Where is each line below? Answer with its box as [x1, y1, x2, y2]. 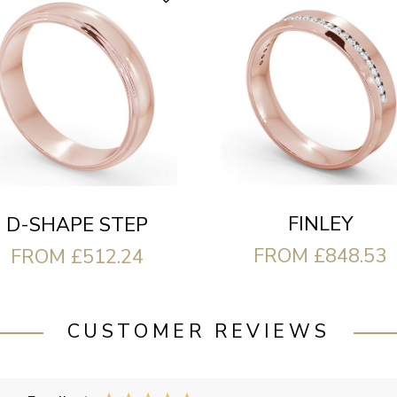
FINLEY [287, 211, 353, 238]
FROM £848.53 [253, 243, 387, 270]
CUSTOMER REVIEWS [66, 317, 331, 345]
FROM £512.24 [11, 243, 144, 270]
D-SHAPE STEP [6, 211, 149, 238]
